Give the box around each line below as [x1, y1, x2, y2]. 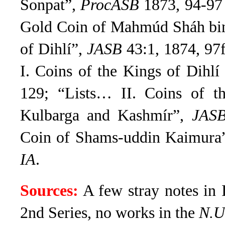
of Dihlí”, [20, 40, 87, 58]
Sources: [20, 182, 78, 199]
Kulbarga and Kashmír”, [20, 106, 192, 124]
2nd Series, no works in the [20, 204, 199, 221]
